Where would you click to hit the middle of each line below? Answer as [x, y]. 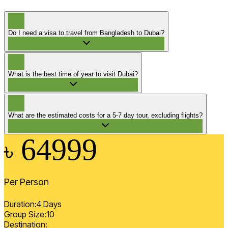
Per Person [26, 182]
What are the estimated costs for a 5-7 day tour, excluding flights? [105, 116]
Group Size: [25, 215]
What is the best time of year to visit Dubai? [73, 74]
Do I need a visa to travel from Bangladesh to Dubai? [86, 33]
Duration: [20, 204]
